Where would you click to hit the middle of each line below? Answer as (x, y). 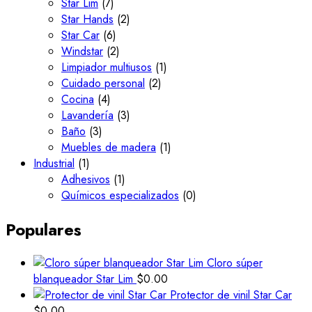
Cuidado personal (103, 83)
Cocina (78, 99)
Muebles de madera (109, 147)
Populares (44, 229)
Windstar (82, 51)
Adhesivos (86, 179)
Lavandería (87, 115)
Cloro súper (235, 263)
